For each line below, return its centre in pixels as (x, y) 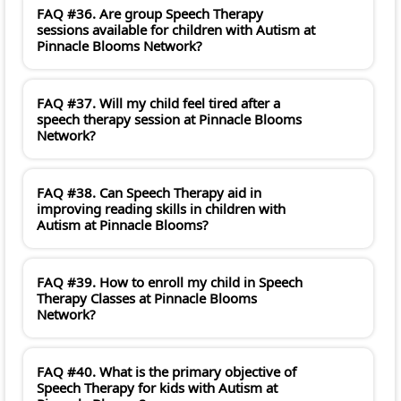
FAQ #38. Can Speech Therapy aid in (149, 193)
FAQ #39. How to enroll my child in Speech (170, 282)
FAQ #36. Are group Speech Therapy (150, 14)
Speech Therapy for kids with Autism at (157, 388)
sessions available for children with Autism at (176, 30)
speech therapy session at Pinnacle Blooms (169, 119)
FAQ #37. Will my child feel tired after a (158, 103)
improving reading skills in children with (161, 209)
